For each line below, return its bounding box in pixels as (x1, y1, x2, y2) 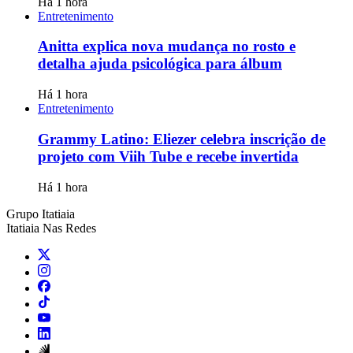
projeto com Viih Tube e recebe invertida (38, 147, 299, 165)
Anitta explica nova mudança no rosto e (38, 38, 295, 55)
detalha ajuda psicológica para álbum (38, 55, 282, 72)
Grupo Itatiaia (6, 206, 75, 221)
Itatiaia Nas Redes (6, 221, 96, 235)
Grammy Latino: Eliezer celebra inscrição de (38, 130, 325, 147)
